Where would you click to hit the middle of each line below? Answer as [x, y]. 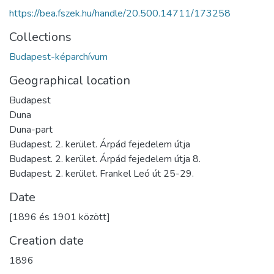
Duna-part [31, 129]
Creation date [46, 240]
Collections [40, 37]
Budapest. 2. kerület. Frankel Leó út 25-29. [102, 173]
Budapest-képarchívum [58, 57]
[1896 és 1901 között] [60, 217]
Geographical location [70, 80]
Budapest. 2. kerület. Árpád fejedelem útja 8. [105, 159]
